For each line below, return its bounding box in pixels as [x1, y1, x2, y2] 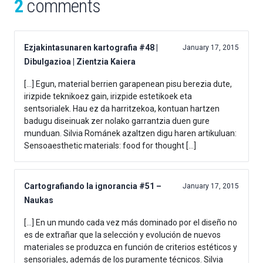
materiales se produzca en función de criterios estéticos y [24, 242, 237, 252]
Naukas [24, 195, 53, 205]
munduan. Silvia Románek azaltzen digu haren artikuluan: [24, 128, 237, 138]
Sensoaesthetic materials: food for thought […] [24, 140, 196, 150]
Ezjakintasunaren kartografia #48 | [24, 42, 158, 52]
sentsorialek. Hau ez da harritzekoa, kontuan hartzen [24, 103, 220, 113]
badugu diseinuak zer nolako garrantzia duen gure [24, 116, 210, 126]
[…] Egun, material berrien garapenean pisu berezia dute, [24, 79, 232, 89]
